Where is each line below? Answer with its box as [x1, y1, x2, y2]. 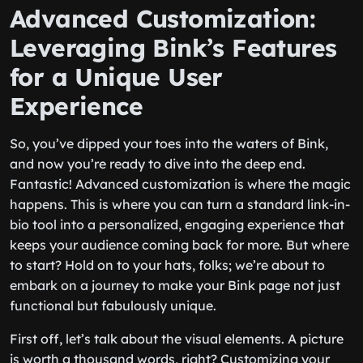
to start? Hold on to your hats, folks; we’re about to [10, 257, 325, 273]
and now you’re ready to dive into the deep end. [10, 156, 305, 172]
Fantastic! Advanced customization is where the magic [10, 176, 351, 192]
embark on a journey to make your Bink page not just [10, 277, 340, 293]
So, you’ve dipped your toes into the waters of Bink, [10, 135, 328, 152]
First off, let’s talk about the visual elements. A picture [10, 331, 344, 347]
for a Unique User [10, 62, 223, 92]
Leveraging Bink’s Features [10, 32, 337, 63]
